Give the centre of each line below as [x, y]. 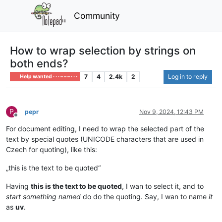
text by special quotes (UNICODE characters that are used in [105, 139]
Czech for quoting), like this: [52, 149]
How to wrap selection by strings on [103, 50]
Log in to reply [188, 76]
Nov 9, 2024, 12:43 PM [171, 111]
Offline [25, 118]
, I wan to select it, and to [163, 186]
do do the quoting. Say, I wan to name [145, 196]
